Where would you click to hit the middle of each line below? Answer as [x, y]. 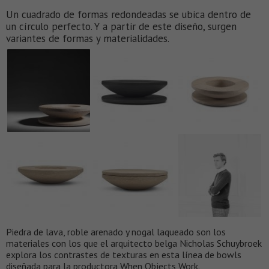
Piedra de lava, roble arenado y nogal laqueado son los [116, 232]
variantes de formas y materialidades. [88, 39]
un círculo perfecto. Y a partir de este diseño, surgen [121, 27]
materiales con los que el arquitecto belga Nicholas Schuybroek [134, 243]
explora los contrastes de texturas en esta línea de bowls [124, 255]
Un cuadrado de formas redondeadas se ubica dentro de [128, 15]
